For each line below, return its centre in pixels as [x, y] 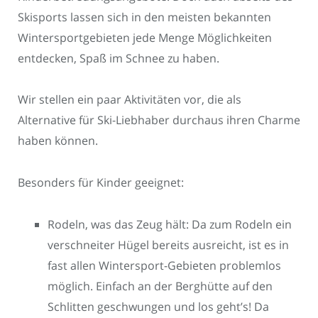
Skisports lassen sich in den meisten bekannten [144, 17]
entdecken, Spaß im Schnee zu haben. [119, 58]
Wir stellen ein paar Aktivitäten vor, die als [130, 100]
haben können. [58, 141]
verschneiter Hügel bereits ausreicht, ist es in [168, 245]
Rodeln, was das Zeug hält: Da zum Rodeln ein [170, 224]
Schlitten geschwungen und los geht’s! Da [158, 306]
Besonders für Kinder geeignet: [101, 183]
